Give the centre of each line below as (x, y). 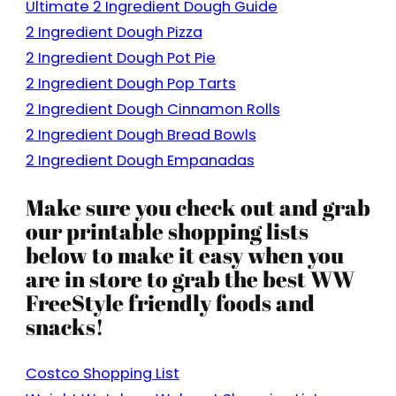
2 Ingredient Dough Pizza (114, 32)
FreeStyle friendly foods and (170, 302)
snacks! (64, 326)
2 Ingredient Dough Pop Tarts (130, 83)
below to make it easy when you (184, 254)
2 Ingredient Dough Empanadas (140, 160)
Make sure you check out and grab (198, 206)
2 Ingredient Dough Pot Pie (120, 57)
